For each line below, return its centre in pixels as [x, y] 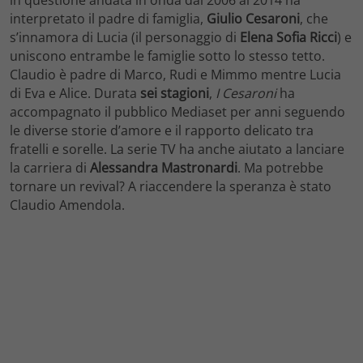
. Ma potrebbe [280, 167]
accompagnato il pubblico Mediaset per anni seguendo [177, 111]
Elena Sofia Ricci [288, 37]
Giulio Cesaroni [253, 18]
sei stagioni [175, 93]
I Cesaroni [246, 93]
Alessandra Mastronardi [164, 167]
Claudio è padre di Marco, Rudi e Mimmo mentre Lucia [175, 74]
